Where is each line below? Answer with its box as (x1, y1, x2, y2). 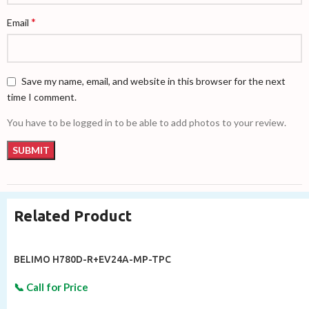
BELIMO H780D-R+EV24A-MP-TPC (14, 254, 171, 266)
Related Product (14, 207, 132, 225)
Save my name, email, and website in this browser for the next (21, 75, 286, 87)
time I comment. (7, 91, 77, 103)
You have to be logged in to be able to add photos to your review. (7, 117, 286, 129)
